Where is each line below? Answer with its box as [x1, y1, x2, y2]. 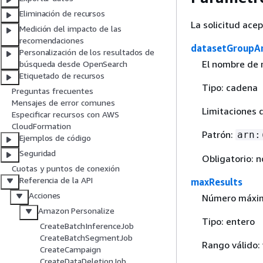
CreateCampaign [40, 244, 101, 255]
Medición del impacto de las [19, 23, 122, 34]
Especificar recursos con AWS [12, 109, 119, 120]
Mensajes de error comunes [12, 97, 115, 108]
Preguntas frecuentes [12, 86, 93, 96]
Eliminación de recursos [19, 8, 106, 19]
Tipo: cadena [201, 82, 258, 94]
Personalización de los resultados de [19, 47, 155, 58]
